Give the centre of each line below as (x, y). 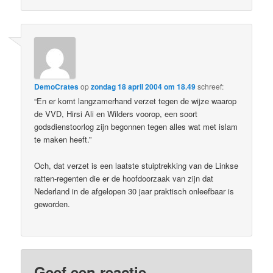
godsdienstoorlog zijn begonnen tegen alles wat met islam (136, 127)
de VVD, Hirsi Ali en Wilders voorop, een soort (116, 114)
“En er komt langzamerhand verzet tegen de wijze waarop (136, 101)
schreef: (211, 87)
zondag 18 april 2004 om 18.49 (144, 87)
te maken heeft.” (63, 140)
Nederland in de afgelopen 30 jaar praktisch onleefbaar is (134, 191)
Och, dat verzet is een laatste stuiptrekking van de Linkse (136, 165)
